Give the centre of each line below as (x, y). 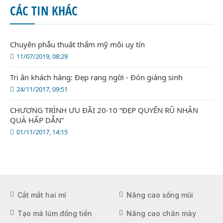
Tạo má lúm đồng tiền (55, 213)
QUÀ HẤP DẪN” (37, 120)
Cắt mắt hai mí (42, 195)
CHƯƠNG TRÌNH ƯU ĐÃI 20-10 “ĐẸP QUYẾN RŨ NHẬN (104, 110)
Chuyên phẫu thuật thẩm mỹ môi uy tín (77, 44)
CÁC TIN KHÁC (44, 10)
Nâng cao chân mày (161, 213)
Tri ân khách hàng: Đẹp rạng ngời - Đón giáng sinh (96, 77)
